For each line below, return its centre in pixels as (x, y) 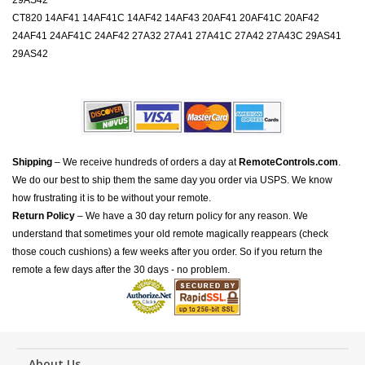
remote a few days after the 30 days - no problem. (121, 270)
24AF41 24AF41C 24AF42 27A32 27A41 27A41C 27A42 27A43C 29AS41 (177, 36)
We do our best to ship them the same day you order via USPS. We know (172, 180)
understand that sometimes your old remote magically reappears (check (170, 234)
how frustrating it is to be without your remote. (112, 198)
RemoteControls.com (288, 162)
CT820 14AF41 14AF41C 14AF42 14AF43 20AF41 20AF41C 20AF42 (166, 18)
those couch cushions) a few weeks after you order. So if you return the (167, 252)
